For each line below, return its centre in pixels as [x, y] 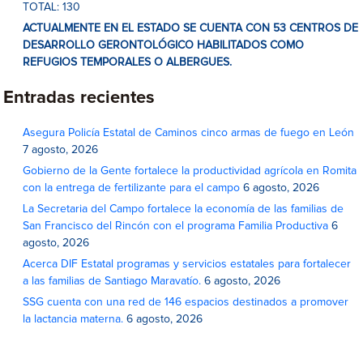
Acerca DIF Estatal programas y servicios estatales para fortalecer [187, 264]
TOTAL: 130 [52, 7]
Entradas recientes [79, 98]
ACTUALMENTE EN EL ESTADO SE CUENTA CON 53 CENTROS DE [191, 28]
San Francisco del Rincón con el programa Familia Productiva [176, 226]
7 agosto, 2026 [61, 150]
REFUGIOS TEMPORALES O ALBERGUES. [128, 62]
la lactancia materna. [73, 319]
